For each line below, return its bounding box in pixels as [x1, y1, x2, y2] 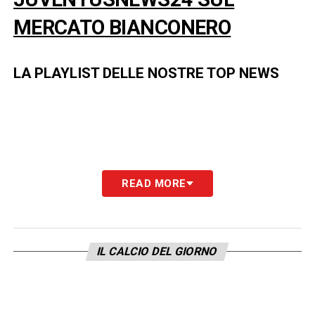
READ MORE [122, 177, 186, 191]
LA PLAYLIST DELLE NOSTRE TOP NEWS [13, 65, 279, 82]
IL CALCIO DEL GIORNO [96, 245, 220, 259]
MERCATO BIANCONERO [13, 15, 231, 40]
